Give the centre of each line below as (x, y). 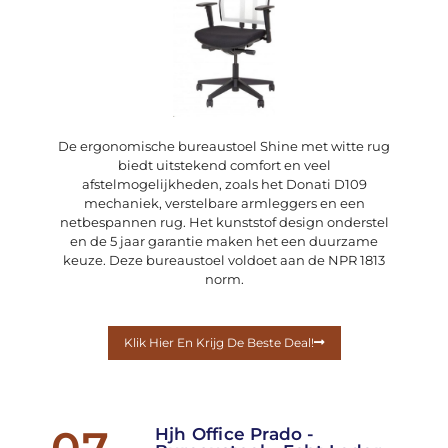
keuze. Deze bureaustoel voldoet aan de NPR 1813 (224, 259)
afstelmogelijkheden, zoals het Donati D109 (224, 183)
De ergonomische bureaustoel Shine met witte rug (224, 145)
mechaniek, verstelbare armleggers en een (224, 202)
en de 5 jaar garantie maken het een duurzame (224, 240)
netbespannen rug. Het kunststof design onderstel (224, 221)
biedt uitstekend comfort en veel (224, 164)
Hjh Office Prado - (234, 433)
